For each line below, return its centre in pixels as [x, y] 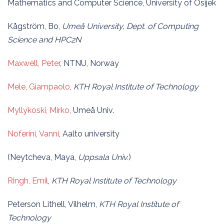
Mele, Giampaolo [39, 87]
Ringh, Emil [28, 181]
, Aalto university [89, 134]
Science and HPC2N [44, 40]
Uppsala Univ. [103, 157]
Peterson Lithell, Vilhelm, [53, 204]
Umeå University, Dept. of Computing [130, 26]
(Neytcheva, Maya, [43, 157]
